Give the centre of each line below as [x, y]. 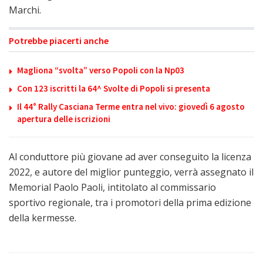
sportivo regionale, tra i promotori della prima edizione [130, 202]
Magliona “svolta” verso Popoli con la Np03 [101, 70]
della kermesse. [43, 218]
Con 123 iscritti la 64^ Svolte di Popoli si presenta [114, 88]
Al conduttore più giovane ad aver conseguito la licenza [130, 156]
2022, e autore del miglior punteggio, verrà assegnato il [131, 172]
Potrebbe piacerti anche [59, 40]
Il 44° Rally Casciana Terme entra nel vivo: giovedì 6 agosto [131, 106]
